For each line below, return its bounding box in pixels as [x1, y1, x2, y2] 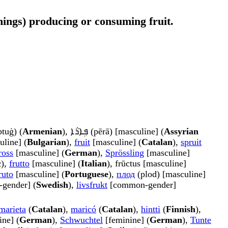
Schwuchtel [60, 215, 103, 225]
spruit [181, 137, 202, 148]
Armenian [22, 126, 62, 137]
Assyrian [164, 126, 198, 137]
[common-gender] [107, 180, 176, 190]
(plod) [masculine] [135, 169, 206, 180]
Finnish [166, 204, 195, 215]
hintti [141, 204, 160, 215]
